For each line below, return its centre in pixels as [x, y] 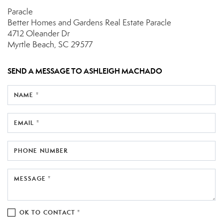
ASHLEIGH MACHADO [123, 71]
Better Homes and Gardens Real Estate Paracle [89, 22]
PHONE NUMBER [41, 150]
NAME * [26, 95]
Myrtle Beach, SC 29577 [50, 44]
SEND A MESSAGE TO [46, 71]
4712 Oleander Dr [39, 33]
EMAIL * [27, 122]
